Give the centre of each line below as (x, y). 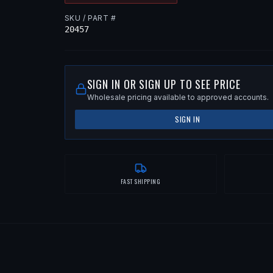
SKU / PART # (90, 18)
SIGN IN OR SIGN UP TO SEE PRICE (164, 84)
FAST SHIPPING (140, 182)
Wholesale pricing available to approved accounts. (178, 97)
